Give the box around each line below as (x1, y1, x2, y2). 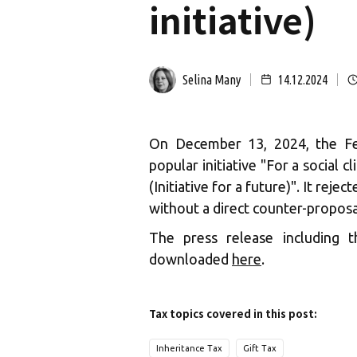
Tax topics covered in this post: (149, 306, 317, 321)
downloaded (149, 251, 232, 267)
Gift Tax (243, 343, 277, 353)
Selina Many (182, 73, 241, 87)
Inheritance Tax (156, 343, 222, 353)
